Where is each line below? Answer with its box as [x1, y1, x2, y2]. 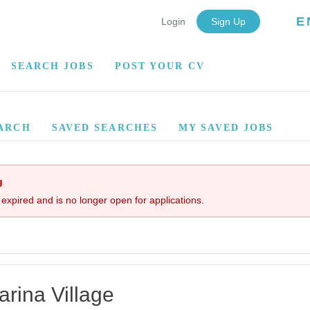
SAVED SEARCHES [51, 122, 158, 133]
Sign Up [211, 16, 246, 27]
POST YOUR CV [114, 61, 205, 72]
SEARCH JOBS [10, 61, 94, 72]
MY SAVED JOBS [179, 122, 274, 133]
